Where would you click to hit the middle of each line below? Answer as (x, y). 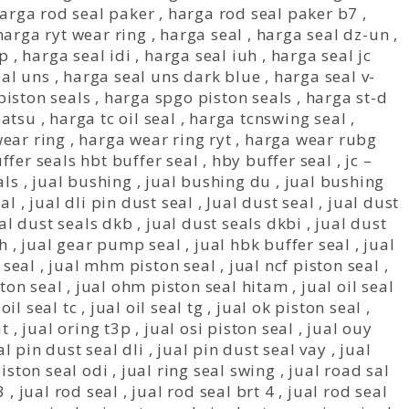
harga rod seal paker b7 (263, 13)
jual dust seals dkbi (224, 223)
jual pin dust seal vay (242, 349)
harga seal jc (321, 55)
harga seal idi (77, 55)
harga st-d (346, 97)
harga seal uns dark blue (162, 76)
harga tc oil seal (113, 118)
